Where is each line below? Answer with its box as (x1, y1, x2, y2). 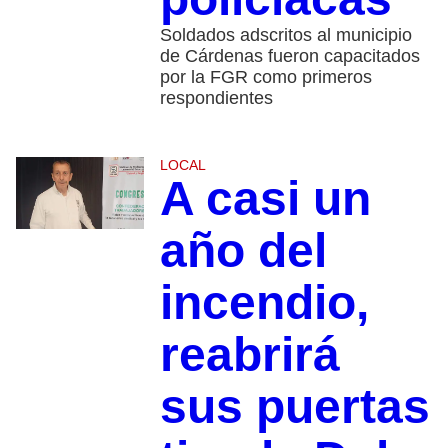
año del (159, 224, 327, 278)
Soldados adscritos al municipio (159, 25, 412, 46)
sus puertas (159, 380, 430, 434)
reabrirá (159, 328, 340, 382)
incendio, (159, 276, 369, 330)
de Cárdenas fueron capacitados (159, 46, 420, 67)
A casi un (159, 172, 371, 226)
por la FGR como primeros (159, 67, 372, 88)
